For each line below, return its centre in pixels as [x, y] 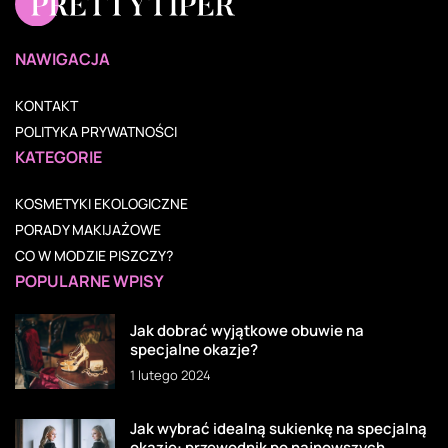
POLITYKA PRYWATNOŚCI [96, 131]
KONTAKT [46, 105]
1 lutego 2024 [170, 374]
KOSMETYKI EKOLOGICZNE [101, 203]
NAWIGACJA [62, 58]
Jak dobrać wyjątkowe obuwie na [247, 330]
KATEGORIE [58, 156]
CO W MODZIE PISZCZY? [94, 255]
